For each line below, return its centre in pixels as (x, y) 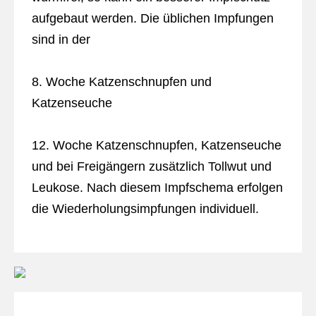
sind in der (61, 39)
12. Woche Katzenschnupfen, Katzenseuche (156, 145)
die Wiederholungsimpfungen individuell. (147, 209)
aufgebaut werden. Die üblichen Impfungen (152, 18)
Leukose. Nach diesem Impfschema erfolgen (157, 188)
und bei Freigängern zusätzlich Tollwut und (151, 166)
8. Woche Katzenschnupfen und (121, 82)
